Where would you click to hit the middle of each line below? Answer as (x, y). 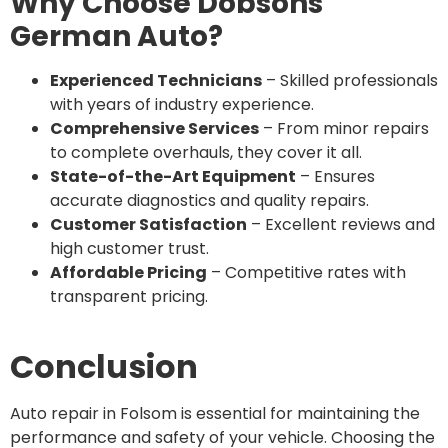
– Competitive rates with (306, 273)
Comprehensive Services (154, 129)
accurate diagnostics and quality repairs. (209, 201)
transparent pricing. (129, 297)
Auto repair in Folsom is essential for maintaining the (215, 413)
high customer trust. (129, 249)
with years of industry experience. (182, 105)
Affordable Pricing (128, 273)
